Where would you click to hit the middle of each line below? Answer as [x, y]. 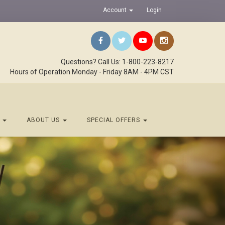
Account [116, 10]
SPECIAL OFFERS [115, 120]
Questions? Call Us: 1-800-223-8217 [117, 62]
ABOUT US [44, 120]
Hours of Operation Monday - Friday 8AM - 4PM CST [92, 72]
